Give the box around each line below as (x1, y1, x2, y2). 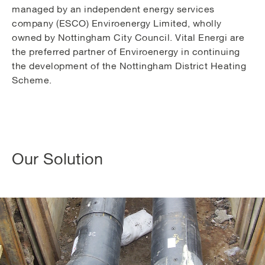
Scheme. (12, 74, 52, 85)
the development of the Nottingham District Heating (12, 60, 246, 71)
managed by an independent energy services (12, 3, 215, 14)
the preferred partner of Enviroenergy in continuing (12, 46, 240, 57)
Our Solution (12, 148, 103, 168)
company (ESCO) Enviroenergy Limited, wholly (12, 17, 222, 28)
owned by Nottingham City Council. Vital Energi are (12, 31, 244, 43)
